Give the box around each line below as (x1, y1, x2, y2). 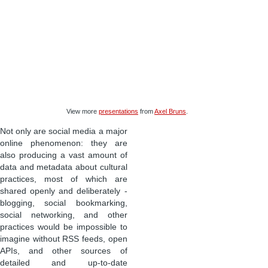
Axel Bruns (154, 108, 186, 115)
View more (66, 108, 99, 115)
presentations (99, 108, 138, 115)
